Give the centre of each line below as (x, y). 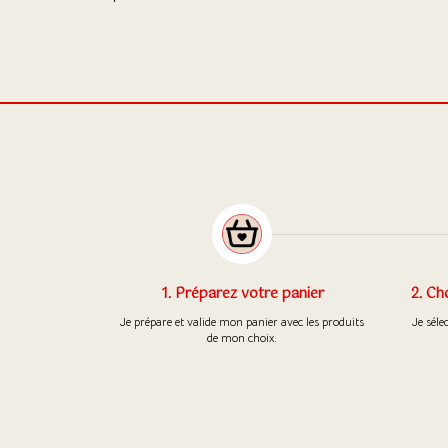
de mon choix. (242, 337)
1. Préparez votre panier (242, 293)
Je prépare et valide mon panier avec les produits (242, 321)
